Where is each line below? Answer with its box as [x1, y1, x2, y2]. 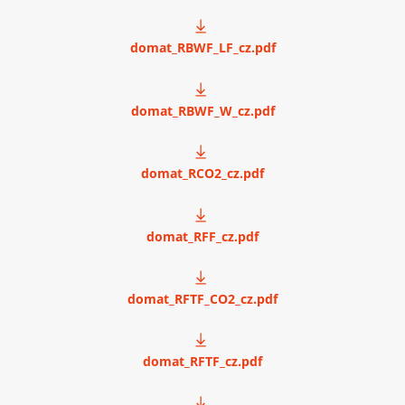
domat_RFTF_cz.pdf [143, 353, 262, 371]
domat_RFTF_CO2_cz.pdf [127, 289, 278, 307]
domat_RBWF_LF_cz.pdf [129, 39, 276, 57]
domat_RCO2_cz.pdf [141, 165, 264, 183]
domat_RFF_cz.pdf [146, 227, 259, 245]
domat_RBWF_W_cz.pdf [130, 101, 275, 119]
